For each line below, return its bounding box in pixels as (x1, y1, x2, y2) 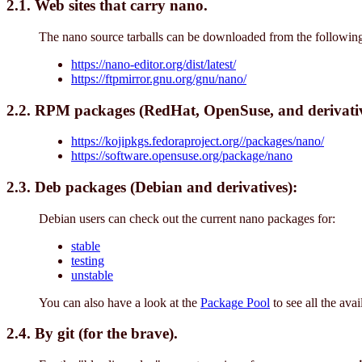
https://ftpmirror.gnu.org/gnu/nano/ (71, 71, 246, 86)
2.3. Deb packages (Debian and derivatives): (6, 179, 297, 196)
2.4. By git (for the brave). (6, 325, 178, 343)
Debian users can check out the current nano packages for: (39, 211, 335, 225)
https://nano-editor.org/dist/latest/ (71, 57, 236, 71)
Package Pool (200, 295, 270, 309)
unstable (71, 267, 113, 282)
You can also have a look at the (39, 295, 200, 309)
